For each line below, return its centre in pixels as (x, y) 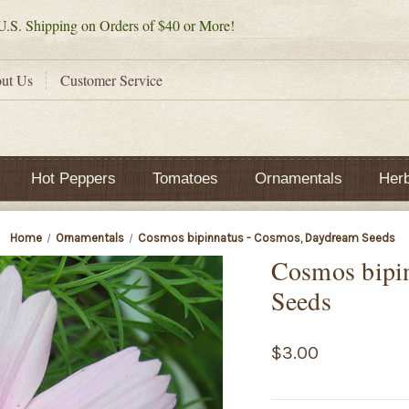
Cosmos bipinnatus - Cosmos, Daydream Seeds (267, 238)
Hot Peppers (73, 178)
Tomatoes (185, 178)
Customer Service (111, 79)
